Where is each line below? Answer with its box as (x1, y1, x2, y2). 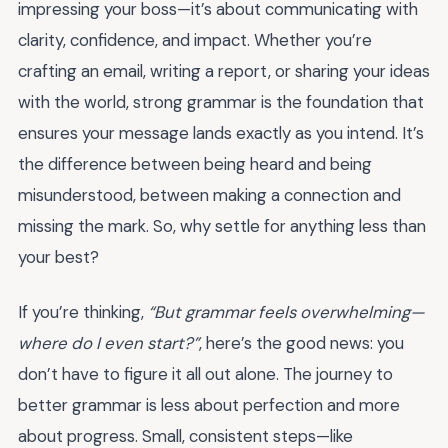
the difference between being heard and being (18, 153, 372, 176)
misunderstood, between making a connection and (18, 184, 401, 207)
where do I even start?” (18, 331, 199, 354)
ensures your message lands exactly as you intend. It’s (18, 122, 424, 145)
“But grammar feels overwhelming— (148, 300, 425, 323)
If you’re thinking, (18, 300, 148, 323)
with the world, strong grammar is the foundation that (18, 91, 424, 114)
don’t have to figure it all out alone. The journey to (18, 362, 393, 385)
